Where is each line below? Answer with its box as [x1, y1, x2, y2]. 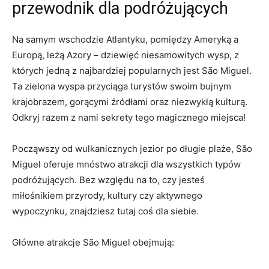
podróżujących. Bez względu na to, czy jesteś [12, 174, 205, 186]
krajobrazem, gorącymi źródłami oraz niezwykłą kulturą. [12, 95, 247, 107]
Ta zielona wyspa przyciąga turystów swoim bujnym [12, 80, 231, 92]
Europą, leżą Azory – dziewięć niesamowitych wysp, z [12, 49, 239, 61]
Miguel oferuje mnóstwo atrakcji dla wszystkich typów [12, 158, 241, 170]
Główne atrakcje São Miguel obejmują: [12, 236, 174, 248]
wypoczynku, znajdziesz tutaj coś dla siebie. [12, 205, 199, 217]
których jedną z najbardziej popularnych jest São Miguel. [12, 64, 252, 76]
